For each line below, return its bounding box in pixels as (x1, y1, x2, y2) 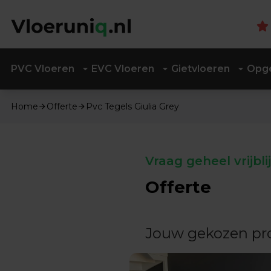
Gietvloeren (171, 63, 230, 74)
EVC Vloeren (91, 63, 154, 74)
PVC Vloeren (11, 63, 74, 74)
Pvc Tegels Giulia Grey (86, 101, 179, 112)
